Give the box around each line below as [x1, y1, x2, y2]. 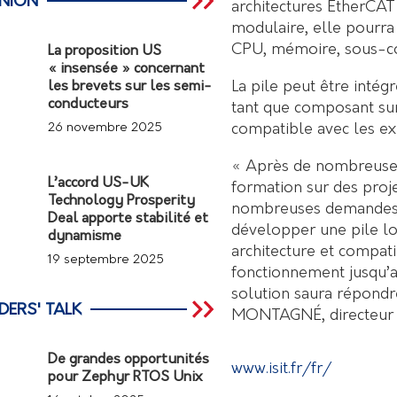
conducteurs [48, 97, 129, 112]
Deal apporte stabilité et [48, 212, 209, 226]
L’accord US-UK [48, 176, 150, 191]
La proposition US [48, 44, 162, 58]
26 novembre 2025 [48, 121, 163, 135]
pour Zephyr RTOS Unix [48, 370, 203, 385]
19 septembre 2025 [48, 253, 165, 267]
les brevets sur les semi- [48, 80, 213, 94]
